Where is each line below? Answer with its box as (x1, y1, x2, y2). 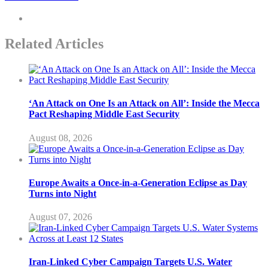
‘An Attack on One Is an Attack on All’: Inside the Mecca (29, 98, 260, 109)
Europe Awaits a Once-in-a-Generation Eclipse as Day (29, 177, 247, 188)
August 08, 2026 (29, 132, 92, 143)
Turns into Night (29, 188, 96, 199)
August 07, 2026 (29, 212, 92, 223)
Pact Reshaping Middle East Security (29, 109, 179, 120)
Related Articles (5, 36, 103, 52)
